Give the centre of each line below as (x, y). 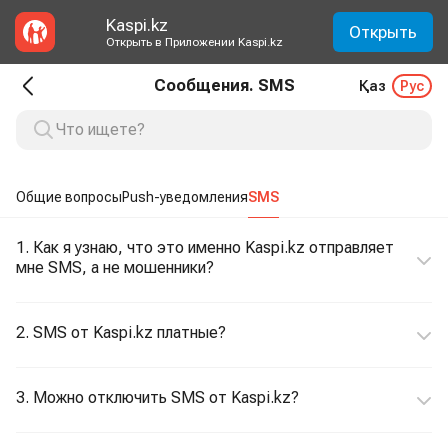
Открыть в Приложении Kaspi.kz (194, 42)
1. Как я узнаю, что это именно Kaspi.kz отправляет (205, 247)
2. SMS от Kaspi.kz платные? (121, 332)
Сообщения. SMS (224, 85)
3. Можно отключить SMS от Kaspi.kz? (157, 397)
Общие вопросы (69, 197)
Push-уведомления (185, 197)
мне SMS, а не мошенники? (115, 267)
